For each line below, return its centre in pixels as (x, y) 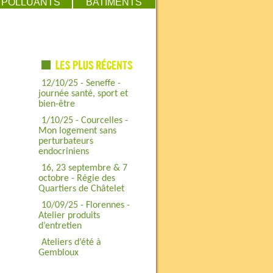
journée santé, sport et (83, 94)
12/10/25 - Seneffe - (81, 83)
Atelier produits (69, 216)
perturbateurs (66, 141)
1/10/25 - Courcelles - (84, 121)
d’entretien (60, 226)
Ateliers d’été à (71, 243)
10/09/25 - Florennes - (85, 205)
